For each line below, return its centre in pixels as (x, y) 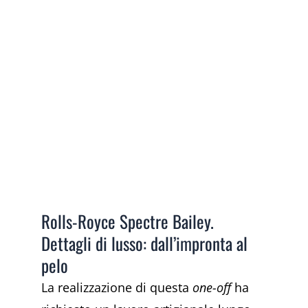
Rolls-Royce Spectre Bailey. (128, 221)
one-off (212, 288)
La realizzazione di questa (117, 288)
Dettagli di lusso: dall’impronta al (144, 243)
